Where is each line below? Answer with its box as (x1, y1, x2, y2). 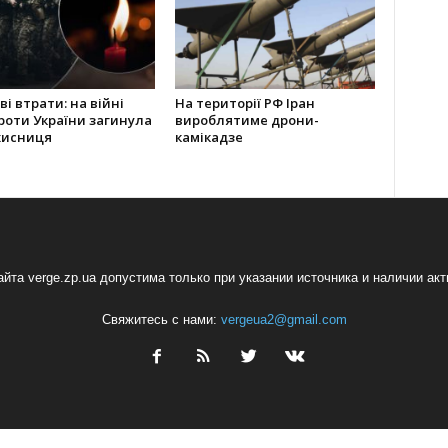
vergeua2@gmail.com (220, 312, 347, 328)
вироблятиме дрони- (174, 111, 319, 130)
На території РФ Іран (174, 94, 315, 113)
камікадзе (174, 128, 243, 147)
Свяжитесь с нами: (101, 312, 221, 328)
